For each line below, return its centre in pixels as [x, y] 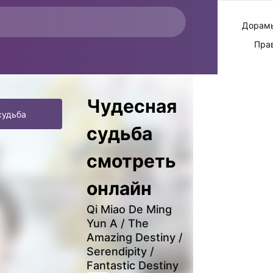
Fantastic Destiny [133, 265]
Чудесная [132, 106]
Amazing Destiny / [135, 237]
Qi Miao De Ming [129, 209]
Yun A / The [118, 223]
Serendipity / [120, 251]
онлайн [119, 188]
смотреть [131, 161]
